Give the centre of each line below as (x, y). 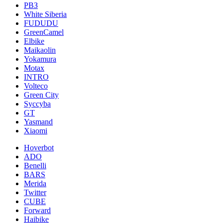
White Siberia (45, 14)
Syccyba (37, 104)
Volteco (36, 86)
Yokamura (40, 59)
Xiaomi (36, 130)
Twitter (35, 192)
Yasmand (38, 121)
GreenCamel (44, 32)
